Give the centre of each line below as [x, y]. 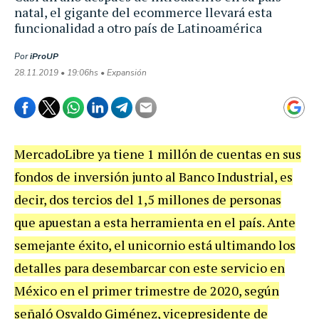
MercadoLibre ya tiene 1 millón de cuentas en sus [158, 153]
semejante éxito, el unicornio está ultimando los [155, 245]
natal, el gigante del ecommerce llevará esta [143, 12]
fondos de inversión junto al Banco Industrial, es [153, 176]
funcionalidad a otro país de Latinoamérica [138, 27]
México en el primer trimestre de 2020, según [147, 290]
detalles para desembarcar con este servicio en [150, 267]
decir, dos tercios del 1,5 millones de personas [148, 199]
